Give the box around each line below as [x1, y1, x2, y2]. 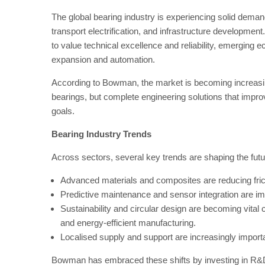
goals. [51, 106, 75, 116]
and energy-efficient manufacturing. [60, 218, 196, 228]
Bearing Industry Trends [51, 129, 151, 139]
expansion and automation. [51, 54, 155, 64]
